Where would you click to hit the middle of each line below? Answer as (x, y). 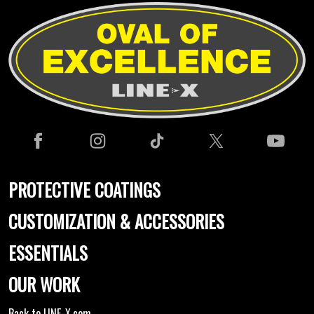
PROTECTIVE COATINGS (84, 189)
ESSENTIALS (48, 252)
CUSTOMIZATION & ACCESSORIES (116, 221)
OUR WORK (44, 284)
